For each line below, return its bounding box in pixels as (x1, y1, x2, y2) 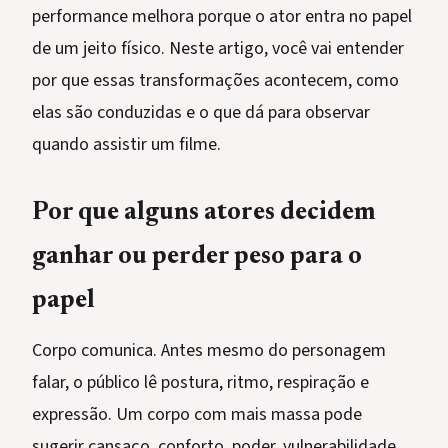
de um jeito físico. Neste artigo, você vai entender (32, 36, 404, 62)
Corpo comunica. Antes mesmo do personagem (32, 338, 386, 364)
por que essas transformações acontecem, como (32, 68, 399, 94)
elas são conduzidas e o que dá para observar (32, 100, 370, 126)
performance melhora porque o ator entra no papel (32, 4, 412, 30)
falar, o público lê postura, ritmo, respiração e (32, 370, 369, 396)
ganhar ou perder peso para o (32, 245, 362, 271)
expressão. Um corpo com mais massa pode (32, 402, 362, 428)
